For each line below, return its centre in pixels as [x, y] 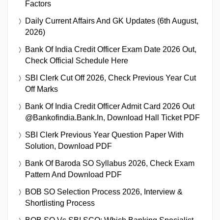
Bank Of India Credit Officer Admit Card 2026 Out [110, 107]
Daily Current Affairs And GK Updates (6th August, [112, 21]
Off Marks [41, 89]
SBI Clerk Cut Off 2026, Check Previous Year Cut [110, 78]
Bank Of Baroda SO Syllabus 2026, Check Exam [110, 164]
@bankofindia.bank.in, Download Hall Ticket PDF [112, 118]
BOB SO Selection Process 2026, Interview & [104, 192]
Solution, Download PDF [69, 146]
